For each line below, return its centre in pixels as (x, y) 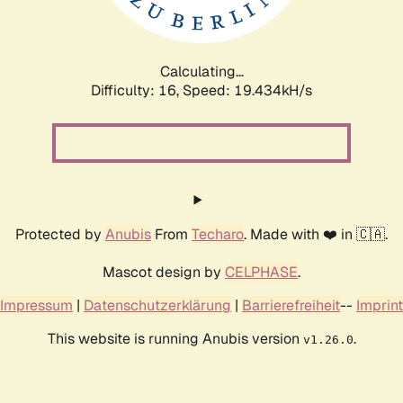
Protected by (60, 234)
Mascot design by (164, 272)
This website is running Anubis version (175, 338)
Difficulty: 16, (137, 90)
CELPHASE (261, 272)
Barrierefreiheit (291, 305)
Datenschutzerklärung (157, 305)
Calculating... (201, 71)
